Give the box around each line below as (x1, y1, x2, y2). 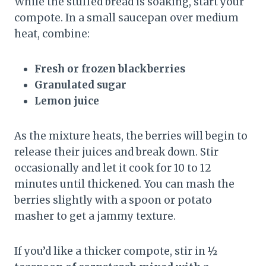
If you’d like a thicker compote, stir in (14, 245, 208, 258)
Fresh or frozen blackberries (34, 62, 185, 76)
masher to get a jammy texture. (14, 210, 176, 223)
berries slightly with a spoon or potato (14, 194, 212, 207)
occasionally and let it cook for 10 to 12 (14, 161, 211, 175)
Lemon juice (34, 94, 99, 108)
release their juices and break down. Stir (14, 145, 218, 159)
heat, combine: (14, 27, 90, 41)
